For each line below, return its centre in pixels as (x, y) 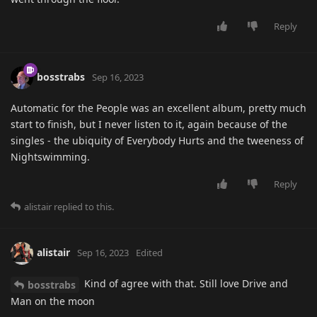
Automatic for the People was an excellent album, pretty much (158, 108)
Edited (149, 253)
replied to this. (83, 207)
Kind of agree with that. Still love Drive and (185, 284)
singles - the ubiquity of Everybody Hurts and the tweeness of (157, 141)
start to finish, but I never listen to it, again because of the (149, 125)
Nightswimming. (50, 157)
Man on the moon (53, 301)
